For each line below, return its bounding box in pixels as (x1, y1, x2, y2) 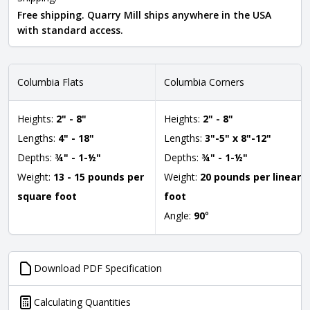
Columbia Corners (164, 75, 244, 89)
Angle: (164, 209, 194, 222)
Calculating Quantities (34, 295, 131, 309)
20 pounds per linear (200, 170, 301, 183)
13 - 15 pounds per (53, 170, 144, 183)
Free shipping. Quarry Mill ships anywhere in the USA (17, 8, 271, 21)
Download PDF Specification (34, 262, 162, 275)
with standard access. (17, 24, 123, 37)
